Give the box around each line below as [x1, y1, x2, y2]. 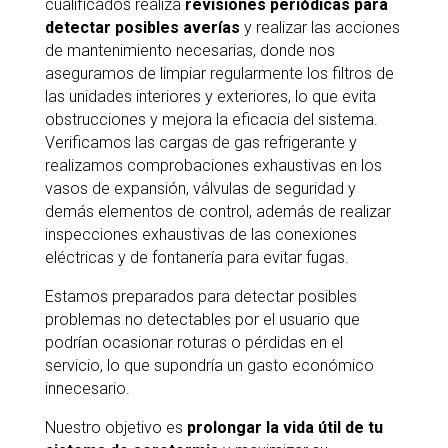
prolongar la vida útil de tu [186, 418, 383, 437]
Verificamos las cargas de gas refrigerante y [44, 133, 357, 152]
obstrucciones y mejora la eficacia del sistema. [44, 110, 378, 129]
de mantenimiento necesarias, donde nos [44, 41, 335, 60]
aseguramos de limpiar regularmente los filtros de [44, 64, 394, 83]
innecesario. [44, 379, 130, 398]
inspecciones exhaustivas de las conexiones [44, 225, 357, 244]
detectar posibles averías [44, 18, 240, 37]
